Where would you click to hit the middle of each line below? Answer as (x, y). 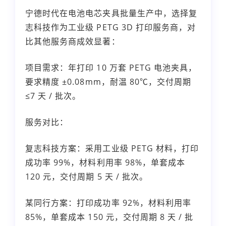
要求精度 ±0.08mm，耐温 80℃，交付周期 (108, 81)
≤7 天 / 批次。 (53, 96)
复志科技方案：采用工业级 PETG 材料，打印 (112, 148)
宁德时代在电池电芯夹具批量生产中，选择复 (111, 13)
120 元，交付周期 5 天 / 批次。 (87, 176)
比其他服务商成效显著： (73, 41)
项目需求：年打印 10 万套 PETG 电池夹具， (111, 67)
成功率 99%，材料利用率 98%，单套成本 (105, 162)
